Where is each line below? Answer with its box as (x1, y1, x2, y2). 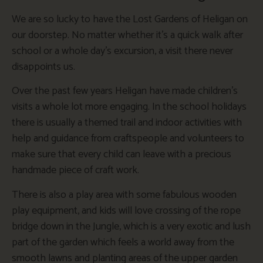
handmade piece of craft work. (12, 161, 139, 180)
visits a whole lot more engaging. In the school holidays (12, 98, 247, 116)
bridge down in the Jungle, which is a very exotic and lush (12, 217, 251, 235)
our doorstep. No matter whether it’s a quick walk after (12, 26, 243, 44)
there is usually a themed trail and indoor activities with (12, 114, 242, 132)
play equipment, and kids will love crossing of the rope (12, 201, 241, 220)
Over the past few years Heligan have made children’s (12, 82, 238, 100)
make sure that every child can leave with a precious (12, 146, 231, 164)
